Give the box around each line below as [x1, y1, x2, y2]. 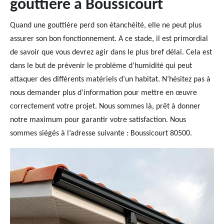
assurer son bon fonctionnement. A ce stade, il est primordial [10, 35, 208, 43]
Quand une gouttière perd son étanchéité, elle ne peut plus [10, 21, 201, 29]
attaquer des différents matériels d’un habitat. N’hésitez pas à [10, 75, 210, 83]
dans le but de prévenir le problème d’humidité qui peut [10, 62, 192, 70]
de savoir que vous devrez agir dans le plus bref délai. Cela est [10, 48, 212, 56]
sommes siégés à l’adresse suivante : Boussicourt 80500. [10, 129, 192, 137]
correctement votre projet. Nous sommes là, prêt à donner [10, 102, 200, 110]
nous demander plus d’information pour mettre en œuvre [10, 89, 197, 97]
